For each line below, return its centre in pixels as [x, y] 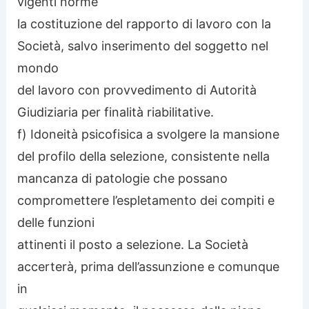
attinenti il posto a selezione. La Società [133, 244]
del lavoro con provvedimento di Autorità [137, 90]
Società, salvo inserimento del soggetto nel [143, 46]
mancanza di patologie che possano [123, 178]
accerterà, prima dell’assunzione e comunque [149, 266]
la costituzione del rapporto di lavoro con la [144, 23]
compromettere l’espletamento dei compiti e [146, 200]
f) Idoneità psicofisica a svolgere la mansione [149, 134]
